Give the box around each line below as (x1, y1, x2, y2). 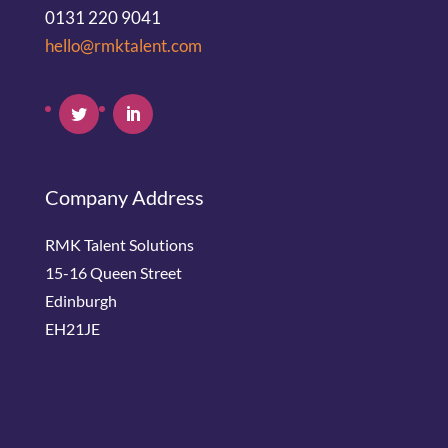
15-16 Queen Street (44, 263, 182, 283)
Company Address (44, 185, 204, 210)
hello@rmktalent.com (44, 35, 202, 57)
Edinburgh (44, 291, 117, 311)
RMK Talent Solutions (44, 235, 194, 255)
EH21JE (44, 319, 100, 339)
